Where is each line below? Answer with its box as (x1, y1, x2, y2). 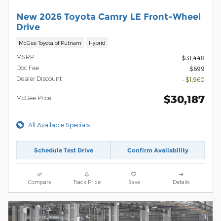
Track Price (73, 178, 101, 185)
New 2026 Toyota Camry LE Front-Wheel (16, 11, 201, 22)
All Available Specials (28, 121, 90, 129)
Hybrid (88, 39, 106, 46)
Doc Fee (16, 64, 39, 72)
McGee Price (16, 94, 51, 102)
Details (173, 178, 190, 185)
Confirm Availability (127, 147, 188, 154)
